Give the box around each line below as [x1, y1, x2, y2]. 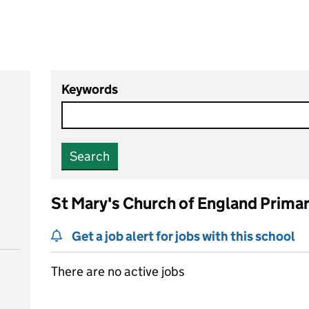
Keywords [61, 81, 118, 97]
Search [70, 148, 110, 164]
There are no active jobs [51, 263, 185, 279]
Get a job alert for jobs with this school [72, 228, 295, 244]
